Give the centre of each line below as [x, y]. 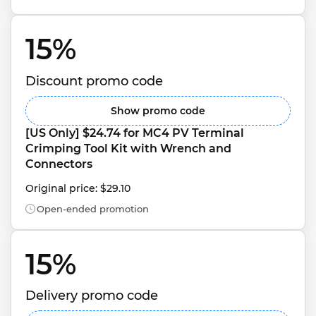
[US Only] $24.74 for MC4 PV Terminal [136, 133]
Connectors [59, 164]
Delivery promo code [92, 296]
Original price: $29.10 [78, 188]
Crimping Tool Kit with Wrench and [130, 148]
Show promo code [158, 110]
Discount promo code [94, 81]
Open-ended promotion [93, 208]
